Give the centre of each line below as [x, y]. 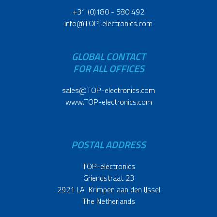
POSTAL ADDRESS [108, 145]
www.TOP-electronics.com [108, 102]
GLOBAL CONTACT [108, 57]
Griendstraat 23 [108, 178]
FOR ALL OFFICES [108, 69]
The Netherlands [108, 201]
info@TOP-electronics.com [108, 23]
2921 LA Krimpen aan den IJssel [108, 190]
